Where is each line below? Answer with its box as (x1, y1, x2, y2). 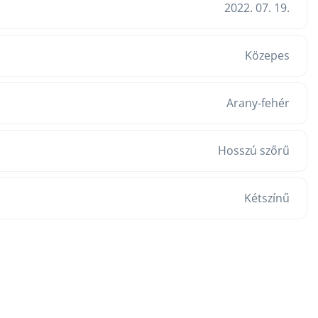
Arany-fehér (226, 94, 290, 111)
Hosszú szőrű (218, 142, 290, 158)
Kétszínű (244, 190, 290, 206)
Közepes (245, 47, 290, 63)
